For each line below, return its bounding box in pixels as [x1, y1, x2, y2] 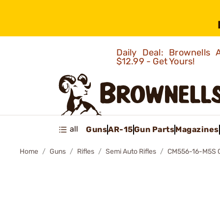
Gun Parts [134, 124, 174, 134]
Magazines [175, 124, 219, 134]
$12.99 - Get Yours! [116, 56, 197, 67]
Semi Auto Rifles [106, 147, 156, 156]
